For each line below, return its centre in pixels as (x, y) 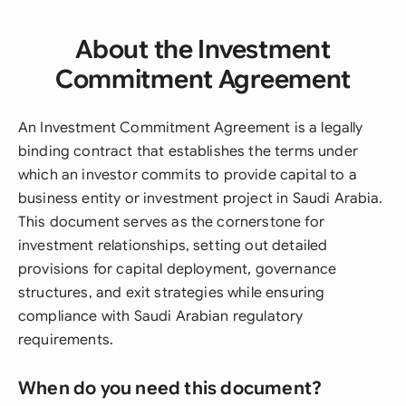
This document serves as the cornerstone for (171, 222)
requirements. (66, 340)
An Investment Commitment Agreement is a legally (191, 128)
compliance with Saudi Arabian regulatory (161, 316)
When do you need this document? (170, 388)
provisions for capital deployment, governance (178, 269)
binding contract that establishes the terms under (188, 151)
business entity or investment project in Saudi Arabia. (201, 198)
